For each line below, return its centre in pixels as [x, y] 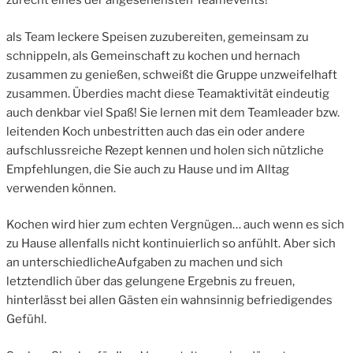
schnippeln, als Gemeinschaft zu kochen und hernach [153, 56]
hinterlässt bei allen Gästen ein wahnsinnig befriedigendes [169, 301]
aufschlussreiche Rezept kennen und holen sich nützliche [165, 150]
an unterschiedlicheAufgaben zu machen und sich [145, 263]
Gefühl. [26, 320]
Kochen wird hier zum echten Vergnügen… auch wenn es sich [175, 225]
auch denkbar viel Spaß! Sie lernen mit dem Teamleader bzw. [173, 112]
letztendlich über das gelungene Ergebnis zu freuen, [150, 282]
